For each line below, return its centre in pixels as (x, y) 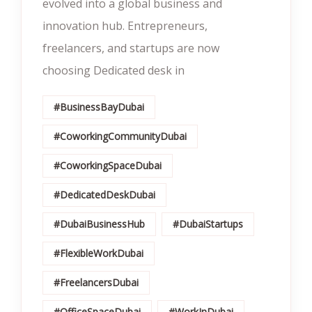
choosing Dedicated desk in (114, 70)
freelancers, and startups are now (131, 48)
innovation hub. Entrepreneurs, (125, 26)
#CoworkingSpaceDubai (108, 165)
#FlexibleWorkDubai (99, 253)
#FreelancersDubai (96, 282)
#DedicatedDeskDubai (104, 195)
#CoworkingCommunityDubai (120, 136)
